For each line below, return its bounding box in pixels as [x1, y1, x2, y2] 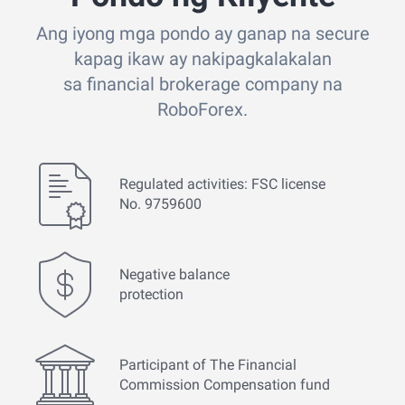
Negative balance [119, 266, 230, 284]
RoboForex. [157, 99, 248, 121]
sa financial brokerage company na [62, 73, 343, 96]
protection [119, 286, 184, 304]
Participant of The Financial [119, 356, 297, 374]
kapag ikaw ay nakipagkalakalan [73, 48, 332, 71]
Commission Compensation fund [119, 376, 330, 394]
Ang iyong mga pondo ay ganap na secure [35, 23, 370, 45]
